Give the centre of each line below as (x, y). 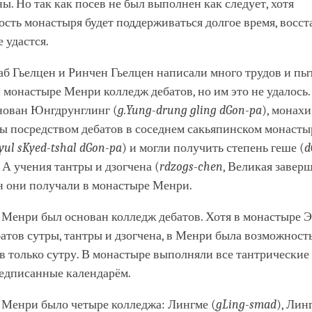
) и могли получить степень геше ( (213, 148)
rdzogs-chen (191, 167)
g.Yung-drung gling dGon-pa (190, 111)
